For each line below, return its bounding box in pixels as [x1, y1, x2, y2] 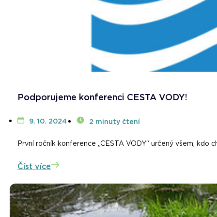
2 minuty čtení [89, 118, 140, 126]
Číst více [17, 162, 51, 171]
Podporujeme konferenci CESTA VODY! [17, 92, 187, 103]
